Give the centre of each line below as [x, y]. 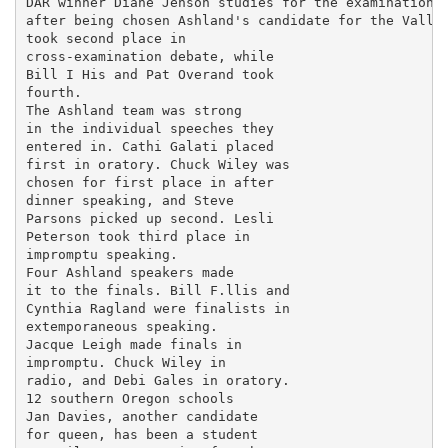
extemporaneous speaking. [121, 326]
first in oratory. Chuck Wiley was [157, 164]
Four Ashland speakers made [129, 272]
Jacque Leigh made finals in [133, 344]
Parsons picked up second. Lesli [149, 218]
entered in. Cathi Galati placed [149, 146]
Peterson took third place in [137, 236]
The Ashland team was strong [133, 110]
